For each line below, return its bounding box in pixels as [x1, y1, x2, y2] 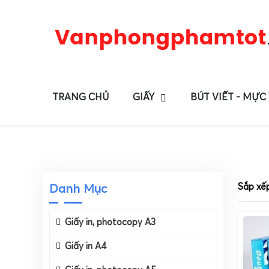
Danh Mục [49, 181, 107, 196]
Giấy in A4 [65, 240, 107, 252]
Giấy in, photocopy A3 [65, 216, 156, 228]
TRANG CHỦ [52, 90, 109, 103]
